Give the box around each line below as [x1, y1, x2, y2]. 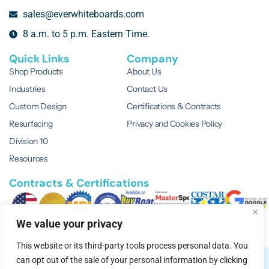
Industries [9, 83, 46, 94]
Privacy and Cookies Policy [127, 118, 223, 129]
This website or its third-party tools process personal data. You [16, 241, 248, 250]
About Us [127, 65, 162, 77]
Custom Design [9, 100, 67, 112]
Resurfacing [9, 118, 53, 129]
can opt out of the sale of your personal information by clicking [16, 255, 247, 265]
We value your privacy [16, 217, 122, 230]
